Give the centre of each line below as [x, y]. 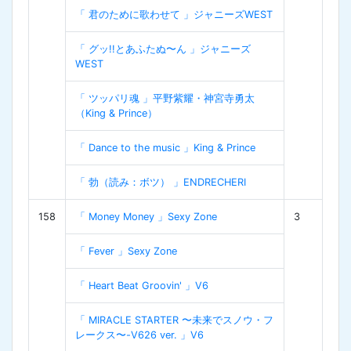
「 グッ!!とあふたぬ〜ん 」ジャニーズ [163, 49]
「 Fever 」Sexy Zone [126, 251]
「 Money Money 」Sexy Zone [146, 216]
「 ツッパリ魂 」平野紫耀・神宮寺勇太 [165, 98]
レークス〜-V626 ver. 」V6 [139, 335]
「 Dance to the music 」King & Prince [165, 147]
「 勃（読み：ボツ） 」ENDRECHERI [161, 182]
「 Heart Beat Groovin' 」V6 [142, 285]
